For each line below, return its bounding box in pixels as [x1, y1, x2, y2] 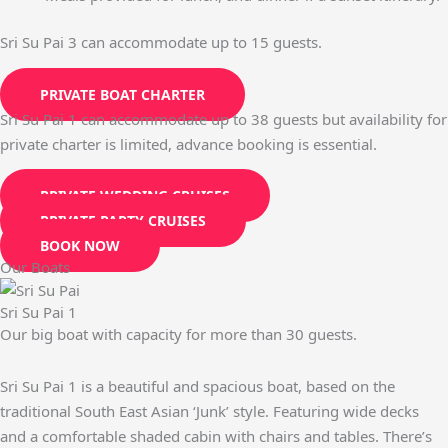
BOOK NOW [40, 235, 120, 255]
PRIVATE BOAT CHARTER [40, 84, 205, 104]
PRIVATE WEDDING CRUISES [40, 185, 230, 205]
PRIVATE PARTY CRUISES [40, 210, 206, 230]
